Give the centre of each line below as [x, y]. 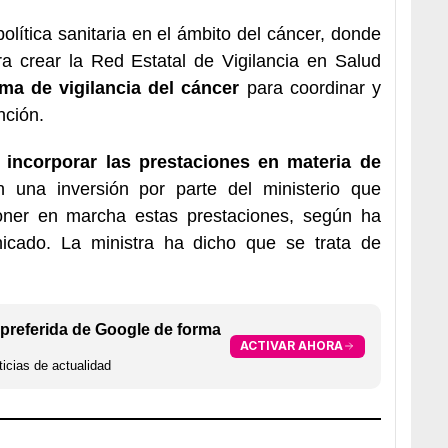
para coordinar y [310, 87]
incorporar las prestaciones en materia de [194, 161]
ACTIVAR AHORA [291, 346]
